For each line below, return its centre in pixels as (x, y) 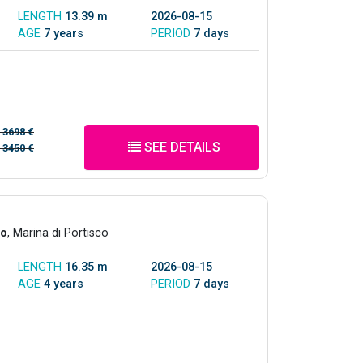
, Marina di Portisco (58, 233)
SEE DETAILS (180, 147)
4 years (64, 284)
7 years (64, 33)
